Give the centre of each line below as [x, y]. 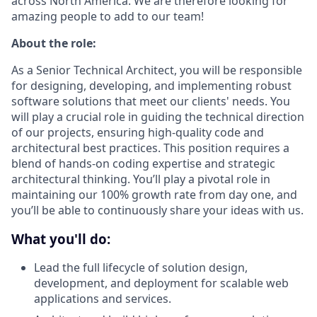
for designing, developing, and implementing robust [151, 86]
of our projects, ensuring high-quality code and [138, 132]
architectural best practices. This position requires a [150, 148]
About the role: [54, 43]
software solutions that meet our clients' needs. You [151, 101]
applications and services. [103, 299]
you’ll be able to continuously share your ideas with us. [157, 210]
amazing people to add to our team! [108, 16]
